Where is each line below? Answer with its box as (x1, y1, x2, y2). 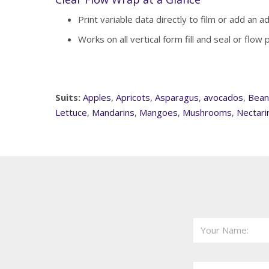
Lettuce (55, 106, 87, 119)
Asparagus (155, 91, 199, 104)
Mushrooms (183, 106, 232, 119)
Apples (83, 91, 111, 104)
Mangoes (139, 106, 178, 119)
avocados (204, 91, 243, 104)
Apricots (116, 91, 150, 104)
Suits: (55, 91, 80, 104)
